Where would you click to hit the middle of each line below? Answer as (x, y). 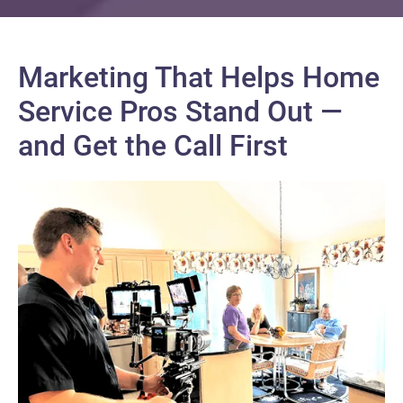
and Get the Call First (153, 145)
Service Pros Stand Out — (180, 111)
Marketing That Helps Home (199, 77)
